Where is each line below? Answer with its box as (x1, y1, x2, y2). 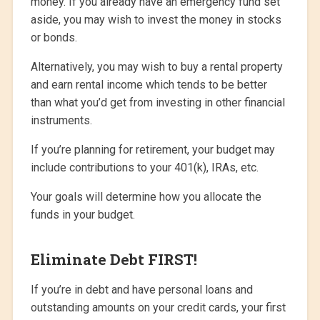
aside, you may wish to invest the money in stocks (30, 13, 281, 27)
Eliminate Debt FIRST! (30, 249, 197, 270)
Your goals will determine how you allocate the (30, 190, 261, 204)
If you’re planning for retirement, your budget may (30, 143, 275, 157)
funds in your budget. (30, 208, 135, 222)
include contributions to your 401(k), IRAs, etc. (30, 161, 259, 175)
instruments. (30, 114, 92, 128)
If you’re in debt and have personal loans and (30, 283, 253, 297)
